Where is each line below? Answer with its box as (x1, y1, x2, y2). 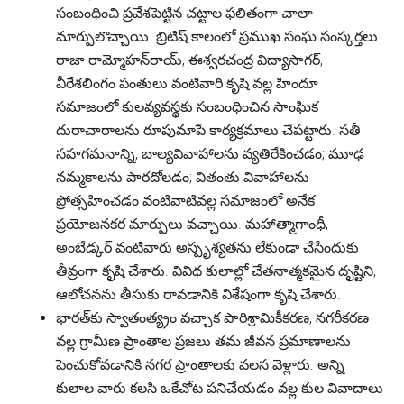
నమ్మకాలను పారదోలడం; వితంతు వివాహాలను (56, 169, 310, 186)
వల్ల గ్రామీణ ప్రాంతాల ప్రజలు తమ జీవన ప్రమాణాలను (56, 333, 352, 350)
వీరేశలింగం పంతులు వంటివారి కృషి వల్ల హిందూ (56, 75, 319, 92)
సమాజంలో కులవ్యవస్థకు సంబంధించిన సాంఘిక (56, 98, 319, 115)
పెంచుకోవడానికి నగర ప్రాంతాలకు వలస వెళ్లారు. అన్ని (56, 356, 345, 373)
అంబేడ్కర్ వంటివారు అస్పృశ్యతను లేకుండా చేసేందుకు (56, 239, 360, 256)
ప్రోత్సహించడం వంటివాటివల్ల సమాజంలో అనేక (56, 192, 316, 209)
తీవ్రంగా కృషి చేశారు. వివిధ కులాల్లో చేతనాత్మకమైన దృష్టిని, (56, 262, 377, 280)
